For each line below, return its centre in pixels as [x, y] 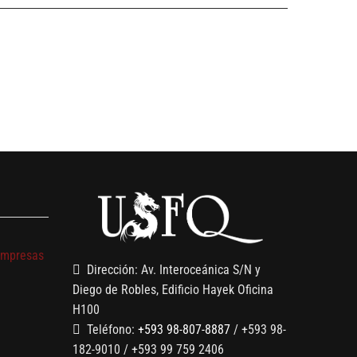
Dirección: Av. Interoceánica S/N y [174, 270]
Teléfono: [112, 330]
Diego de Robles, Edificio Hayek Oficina [173, 290]
